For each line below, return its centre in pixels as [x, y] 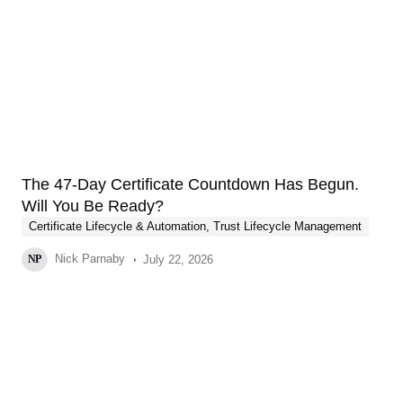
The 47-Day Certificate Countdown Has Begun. [190, 184]
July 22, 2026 [178, 259]
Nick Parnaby [88, 259]
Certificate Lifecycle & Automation [117, 226]
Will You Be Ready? [93, 206]
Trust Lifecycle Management [287, 226]
